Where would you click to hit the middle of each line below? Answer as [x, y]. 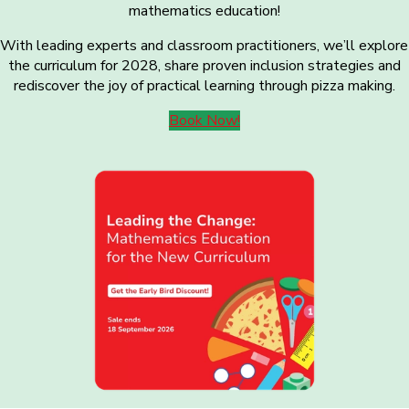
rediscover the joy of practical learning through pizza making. [204, 85]
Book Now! [204, 120]
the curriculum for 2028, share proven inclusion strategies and [204, 65]
